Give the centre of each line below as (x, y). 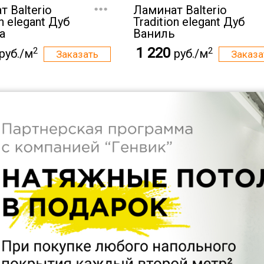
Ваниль (154, 34)
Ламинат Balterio (180, 10)
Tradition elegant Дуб (189, 22)
